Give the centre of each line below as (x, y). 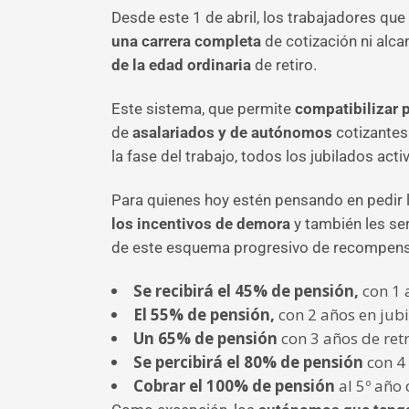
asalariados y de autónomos (232, 132)
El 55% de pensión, (204, 315)
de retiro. (284, 65)
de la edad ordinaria (181, 65)
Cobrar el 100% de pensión (234, 386)
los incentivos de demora (203, 224)
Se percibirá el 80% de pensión (248, 362)
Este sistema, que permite (201, 109)
